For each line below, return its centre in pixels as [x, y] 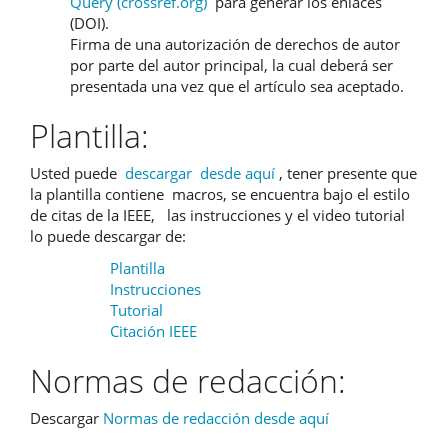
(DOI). [89, 22]
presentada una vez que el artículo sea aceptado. [237, 85]
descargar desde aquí [200, 173]
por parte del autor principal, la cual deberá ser [231, 64]
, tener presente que [346, 173]
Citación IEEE [153, 330]
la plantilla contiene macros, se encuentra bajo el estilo [220, 194]
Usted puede [77, 173]
